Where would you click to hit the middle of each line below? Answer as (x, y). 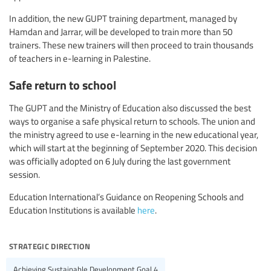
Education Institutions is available (73, 210)
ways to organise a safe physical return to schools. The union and (132, 121)
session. (24, 174)
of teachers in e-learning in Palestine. (80, 58)
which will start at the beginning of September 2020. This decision (133, 147)
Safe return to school (63, 84)
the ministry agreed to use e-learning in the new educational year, (134, 134)
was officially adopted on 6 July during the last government (120, 161)
